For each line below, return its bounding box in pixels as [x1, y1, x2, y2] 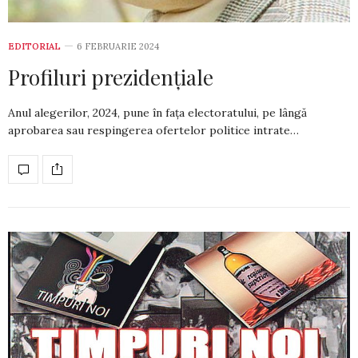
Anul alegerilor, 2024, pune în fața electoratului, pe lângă [8, 105, 307, 120]
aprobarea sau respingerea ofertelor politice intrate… [8, 122, 299, 137]
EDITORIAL [8, 40, 61, 52]
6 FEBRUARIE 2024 [77, 40, 159, 52]
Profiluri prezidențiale [8, 62, 213, 91]
